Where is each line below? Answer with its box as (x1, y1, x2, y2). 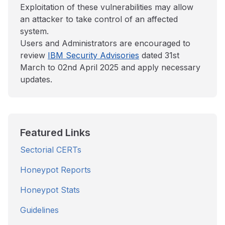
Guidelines (20, 205, 59, 215)
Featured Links (20, 127, 90, 139)
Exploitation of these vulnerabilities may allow (20, 2, 193, 12)
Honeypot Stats (20, 185, 80, 195)
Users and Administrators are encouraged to (20, 38, 190, 48)
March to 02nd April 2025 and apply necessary (20, 62, 200, 72)
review (20, 50, 48, 60)
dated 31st (139, 50, 179, 60)
